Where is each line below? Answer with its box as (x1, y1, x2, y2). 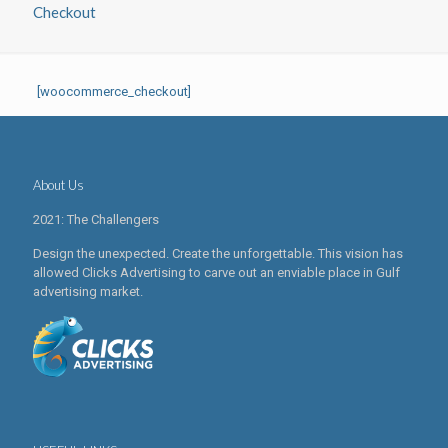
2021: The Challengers (33, 212, 159, 227)
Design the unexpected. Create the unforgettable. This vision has (33, 246, 403, 261)
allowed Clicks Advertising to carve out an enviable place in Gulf (33, 265, 400, 280)
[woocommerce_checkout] (36, 84, 191, 99)
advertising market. (33, 284, 143, 299)
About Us (33, 177, 84, 193)
